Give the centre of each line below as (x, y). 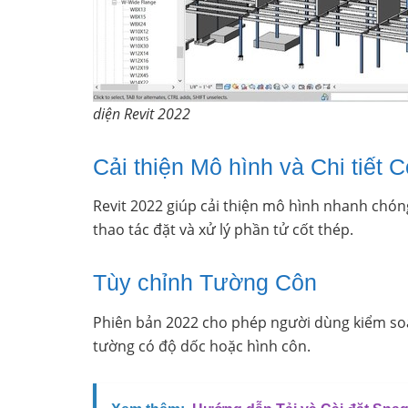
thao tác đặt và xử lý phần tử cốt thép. (223, 230)
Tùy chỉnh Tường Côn (205, 283)
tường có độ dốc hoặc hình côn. (202, 346)
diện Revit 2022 (142, 113)
